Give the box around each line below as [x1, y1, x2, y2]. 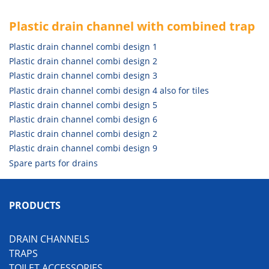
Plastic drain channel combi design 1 [9, 41, 157, 53]
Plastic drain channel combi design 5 [9, 98, 157, 110]
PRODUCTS [9, 199, 61, 212]
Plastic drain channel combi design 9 [9, 142, 157, 154]
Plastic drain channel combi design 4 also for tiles [9, 84, 209, 96]
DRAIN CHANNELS [9, 232, 89, 246]
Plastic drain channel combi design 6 [9, 113, 157, 125]
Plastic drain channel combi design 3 [9, 70, 157, 82]
